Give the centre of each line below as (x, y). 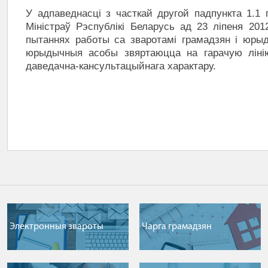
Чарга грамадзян (177, 226)
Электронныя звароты (57, 226)
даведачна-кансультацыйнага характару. (121, 66)
